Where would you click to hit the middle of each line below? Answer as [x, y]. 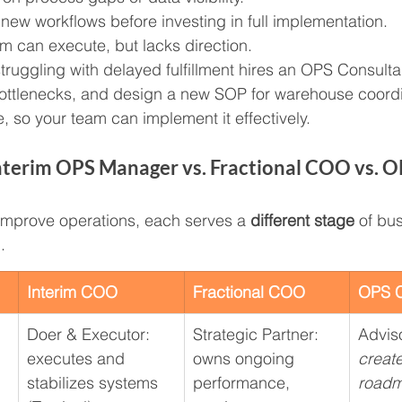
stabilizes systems [92, 383]
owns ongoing [246, 359]
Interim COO [72, 293]
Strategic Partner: [258, 335]
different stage [302, 221]
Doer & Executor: [91, 335]
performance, [244, 383]
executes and [78, 359]
